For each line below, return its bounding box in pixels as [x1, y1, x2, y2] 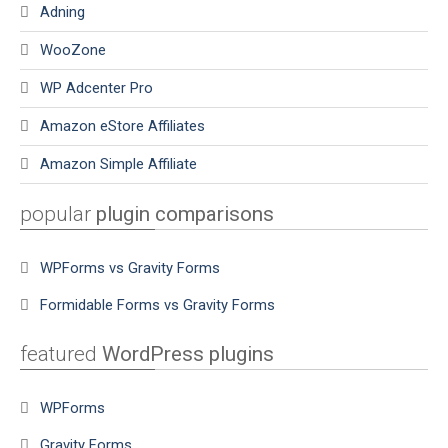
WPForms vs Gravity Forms [40, 258, 220, 277]
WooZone [40, 40, 106, 59]
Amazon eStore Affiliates [40, 116, 205, 135]
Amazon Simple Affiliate [40, 154, 197, 173]
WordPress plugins [102, 341, 274, 366]
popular [20, 201, 96, 226]
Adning [40, 2, 85, 21]
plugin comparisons [96, 201, 274, 226]
